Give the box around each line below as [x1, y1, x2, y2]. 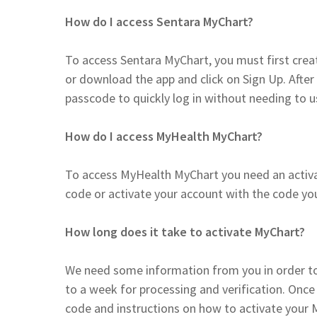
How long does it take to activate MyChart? [65, 223, 305, 240]
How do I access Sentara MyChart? [65, 13, 253, 30]
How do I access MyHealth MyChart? [65, 127, 263, 144]
